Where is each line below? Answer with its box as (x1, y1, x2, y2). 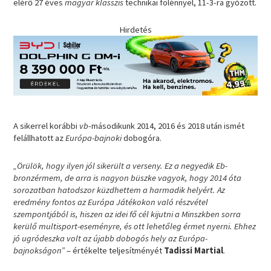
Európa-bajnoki (65, 132, 122, 144)
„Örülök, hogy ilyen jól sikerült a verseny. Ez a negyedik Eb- (13, 160, 228, 171)
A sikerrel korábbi (13, 120, 80, 132)
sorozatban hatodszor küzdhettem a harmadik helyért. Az (13, 184, 226, 195)
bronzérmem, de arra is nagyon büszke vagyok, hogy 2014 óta (13, 172, 242, 183)
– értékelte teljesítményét (65, 244, 165, 256)
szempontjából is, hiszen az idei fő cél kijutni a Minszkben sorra (13, 208, 241, 220)
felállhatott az (13, 132, 66, 144)
